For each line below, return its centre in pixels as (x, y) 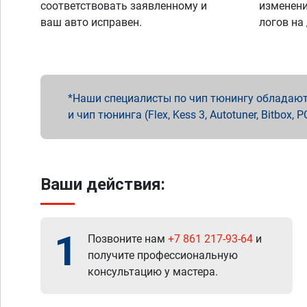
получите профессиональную (163, 255)
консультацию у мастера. (153, 272)
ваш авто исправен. (91, 22)
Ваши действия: (103, 184)
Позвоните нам (128, 239)
